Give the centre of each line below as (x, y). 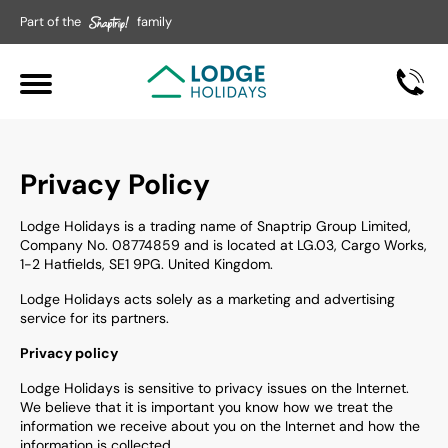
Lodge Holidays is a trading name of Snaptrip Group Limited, (215, 226)
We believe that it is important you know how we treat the (206, 407)
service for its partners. (94, 318)
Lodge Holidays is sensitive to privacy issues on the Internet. (214, 388)
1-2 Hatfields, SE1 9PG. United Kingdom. (146, 264)
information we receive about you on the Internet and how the (220, 426)
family (154, 21)
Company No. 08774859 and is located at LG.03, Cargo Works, (223, 245)
